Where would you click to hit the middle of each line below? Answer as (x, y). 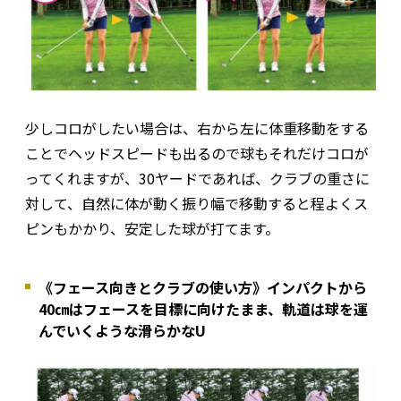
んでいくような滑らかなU (122, 330)
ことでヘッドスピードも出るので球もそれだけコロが (197, 153)
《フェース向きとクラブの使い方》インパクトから (203, 287)
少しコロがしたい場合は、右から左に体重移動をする (197, 128)
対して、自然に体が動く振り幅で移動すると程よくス (196, 203)
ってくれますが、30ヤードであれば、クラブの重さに (197, 178)
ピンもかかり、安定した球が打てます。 (152, 228)
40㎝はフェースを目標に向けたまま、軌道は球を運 (203, 308)
